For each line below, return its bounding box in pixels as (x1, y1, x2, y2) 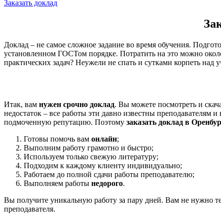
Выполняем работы (24, 179, 91, 187)
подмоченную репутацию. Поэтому (4, 117, 126, 126)
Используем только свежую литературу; (24, 152, 158, 161)
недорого (91, 179, 123, 187)
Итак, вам (4, 100, 39, 109)
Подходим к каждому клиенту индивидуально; (24, 161, 182, 170)
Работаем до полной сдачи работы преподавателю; (24, 170, 194, 179)
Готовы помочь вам (24, 134, 91, 143)
